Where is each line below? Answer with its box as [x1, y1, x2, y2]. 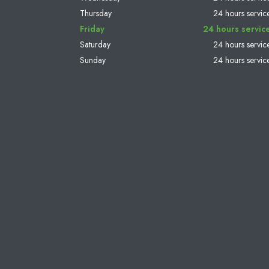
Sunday [80, 54, 106, 67]
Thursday [80, 7, 112, 20]
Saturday [80, 38, 110, 51]
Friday [80, 23, 104, 35]
